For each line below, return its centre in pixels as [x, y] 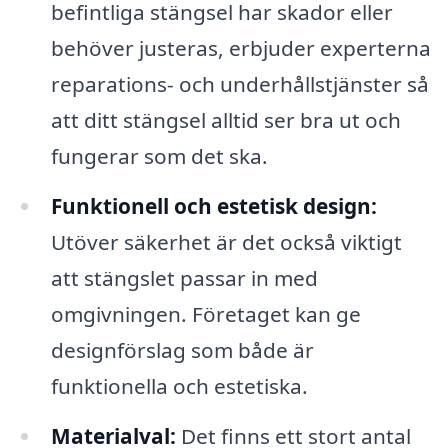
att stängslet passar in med [184, 278]
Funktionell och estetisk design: [213, 206]
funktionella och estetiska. [179, 386]
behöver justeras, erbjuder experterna [240, 48]
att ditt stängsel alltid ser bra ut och [225, 120]
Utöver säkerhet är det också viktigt [226, 242]
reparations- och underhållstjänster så [239, 84]
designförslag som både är [182, 350]
